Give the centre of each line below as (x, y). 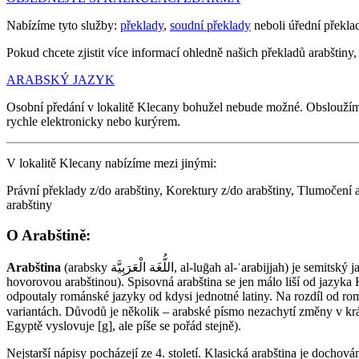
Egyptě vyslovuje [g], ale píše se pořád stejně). (124, 326)
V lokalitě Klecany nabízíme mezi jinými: (111, 163)
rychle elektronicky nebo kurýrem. (93, 121)
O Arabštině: (48, 236)
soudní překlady (210, 25)
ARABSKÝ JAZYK (61, 79)
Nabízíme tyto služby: (63, 25)
